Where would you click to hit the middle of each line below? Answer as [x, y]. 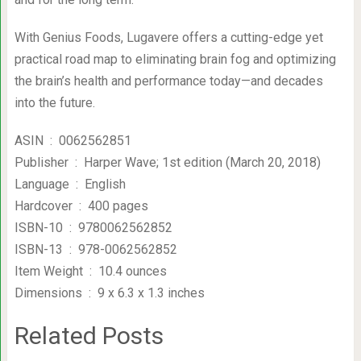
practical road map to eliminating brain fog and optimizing [175, 59]
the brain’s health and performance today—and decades [168, 81]
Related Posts [89, 335]
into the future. [54, 102]
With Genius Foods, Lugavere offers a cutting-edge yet [168, 37]
